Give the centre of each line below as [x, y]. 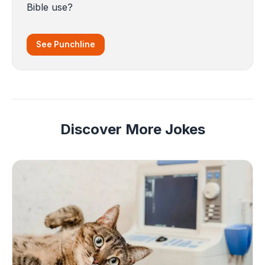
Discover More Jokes [132, 130]
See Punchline [66, 45]
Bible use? [50, 7]
